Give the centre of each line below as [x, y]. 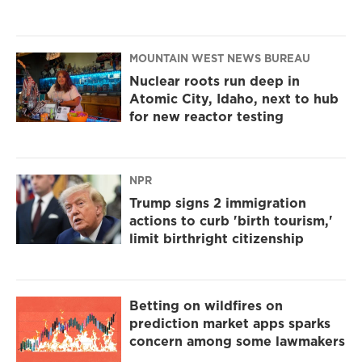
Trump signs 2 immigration [218, 203]
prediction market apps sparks [230, 324]
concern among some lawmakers [237, 341]
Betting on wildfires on [206, 306]
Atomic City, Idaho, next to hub [234, 99]
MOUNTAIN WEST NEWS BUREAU [220, 59]
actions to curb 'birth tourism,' [231, 221]
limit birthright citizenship [217, 239]
